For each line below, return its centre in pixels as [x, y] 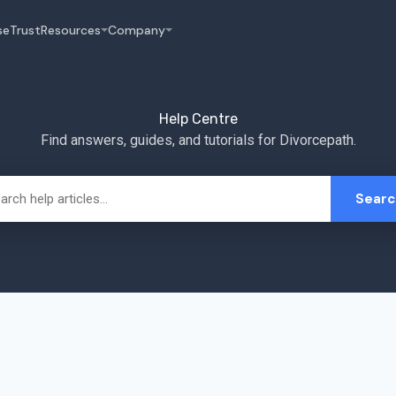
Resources [71, 30]
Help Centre [198, 119]
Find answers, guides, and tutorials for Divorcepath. [198, 140]
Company [137, 30]
